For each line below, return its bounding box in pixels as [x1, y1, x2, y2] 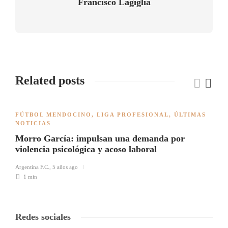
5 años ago [52, 164, 78, 170]
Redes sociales [15, 212, 71, 222]
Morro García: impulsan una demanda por [15, 133, 185, 144]
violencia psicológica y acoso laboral [15, 144, 157, 155]
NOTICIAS [15, 120, 51, 127]
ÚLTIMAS [174, 111, 206, 118]
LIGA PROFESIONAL [97, 111, 169, 118]
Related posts [15, 74, 84, 88]
